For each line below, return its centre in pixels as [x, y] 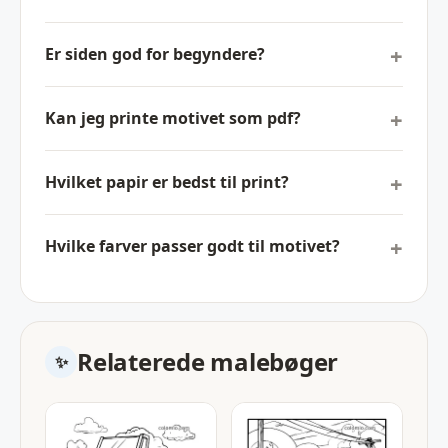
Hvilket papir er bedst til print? [167, 182]
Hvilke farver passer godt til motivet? [192, 246]
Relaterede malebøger [208, 361]
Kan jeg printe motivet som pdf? [173, 118]
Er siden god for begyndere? [155, 54]
